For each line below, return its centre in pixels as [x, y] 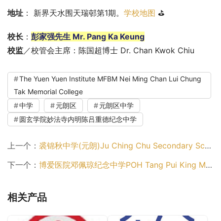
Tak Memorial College [48, 92]
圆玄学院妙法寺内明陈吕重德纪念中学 [78, 119]
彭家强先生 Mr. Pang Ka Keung [88, 37]
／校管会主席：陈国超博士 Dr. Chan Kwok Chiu [109, 51]
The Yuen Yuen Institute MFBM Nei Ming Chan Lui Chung [110, 79]
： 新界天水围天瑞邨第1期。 [74, 13]
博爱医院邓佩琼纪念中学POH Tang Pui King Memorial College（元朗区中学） [122, 165]
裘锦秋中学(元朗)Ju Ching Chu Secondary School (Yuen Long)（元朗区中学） [122, 146]
